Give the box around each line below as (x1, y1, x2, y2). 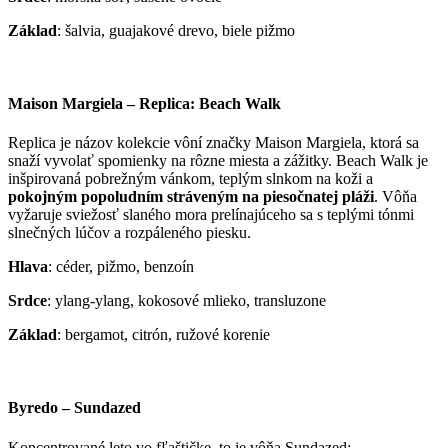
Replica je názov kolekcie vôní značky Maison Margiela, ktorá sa (8, 134, 419, 152)
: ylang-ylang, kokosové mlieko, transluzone (47, 292, 326, 310)
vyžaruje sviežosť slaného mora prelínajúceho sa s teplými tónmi (8, 206, 414, 224)
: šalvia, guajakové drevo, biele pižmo (57, 21, 295, 39)
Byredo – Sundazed (8, 399, 141, 417)
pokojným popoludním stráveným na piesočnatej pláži (8, 188, 374, 206)
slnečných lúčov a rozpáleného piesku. (8, 224, 251, 242)
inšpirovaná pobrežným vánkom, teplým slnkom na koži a (8, 170, 373, 188)
